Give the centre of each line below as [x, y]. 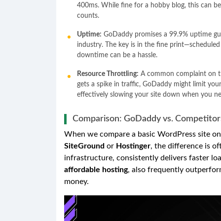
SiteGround [84, 146]
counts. [88, 16]
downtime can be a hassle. [117, 55]
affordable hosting [96, 169]
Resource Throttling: [108, 74]
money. [76, 181]
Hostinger [133, 146]
